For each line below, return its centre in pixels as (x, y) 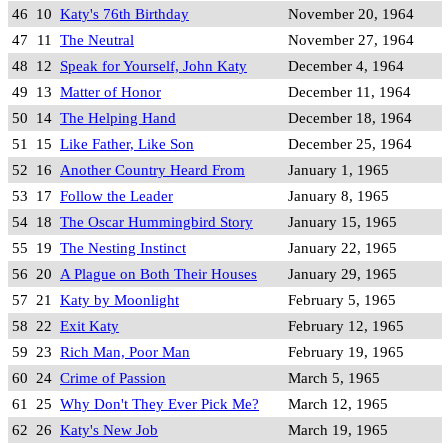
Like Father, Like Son (127, 143)
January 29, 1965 (342, 273)
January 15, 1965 (342, 221)
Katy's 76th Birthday (124, 13)
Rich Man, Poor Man (125, 351)
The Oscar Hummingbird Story (156, 221)
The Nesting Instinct (123, 247)
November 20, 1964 (351, 13)
